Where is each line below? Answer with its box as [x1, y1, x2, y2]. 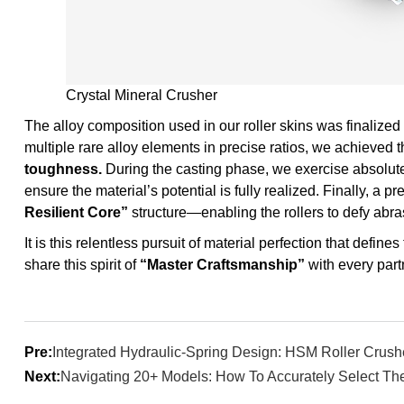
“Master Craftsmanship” [139, 257, 305, 273]
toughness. [23, 161, 102, 178]
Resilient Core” [23, 205, 128, 221]
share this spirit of [23, 257, 140, 273]
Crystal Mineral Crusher [66, 87, 218, 104]
